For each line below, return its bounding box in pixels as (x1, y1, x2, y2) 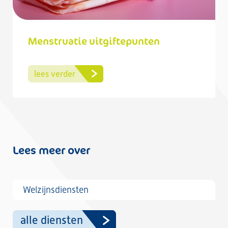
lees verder (34, 69, 75, 79)
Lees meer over (13, 142, 90, 158)
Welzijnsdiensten (23, 184, 89, 195)
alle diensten (20, 214, 83, 226)
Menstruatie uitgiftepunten (28, 34, 160, 48)
